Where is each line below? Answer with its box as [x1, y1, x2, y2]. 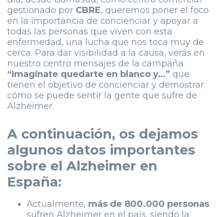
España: [7, 174, 62, 190]
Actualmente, [27, 199, 88, 210]
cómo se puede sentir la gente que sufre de [7, 90, 197, 101]
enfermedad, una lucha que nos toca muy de [7, 37, 204, 48]
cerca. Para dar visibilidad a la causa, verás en [7, 47, 205, 59]
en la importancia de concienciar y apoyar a [7, 15, 198, 27]
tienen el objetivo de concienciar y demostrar [7, 79, 204, 91]
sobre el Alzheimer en [7, 158, 157, 174]
